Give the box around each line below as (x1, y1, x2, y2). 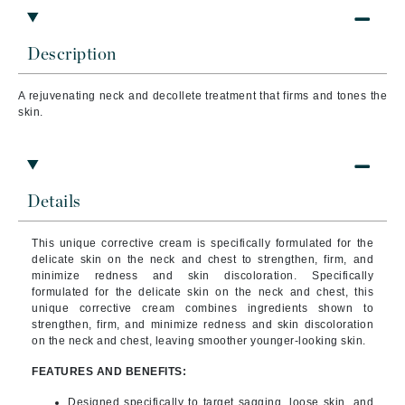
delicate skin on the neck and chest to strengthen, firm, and (32, 253, 373, 266)
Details (27, 193, 81, 211)
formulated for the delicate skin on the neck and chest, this (32, 286, 373, 298)
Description (27, 46, 117, 63)
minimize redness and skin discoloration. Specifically (32, 269, 373, 282)
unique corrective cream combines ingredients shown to (32, 302, 373, 315)
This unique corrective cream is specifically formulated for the (32, 237, 373, 250)
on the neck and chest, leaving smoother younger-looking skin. (32, 334, 366, 347)
